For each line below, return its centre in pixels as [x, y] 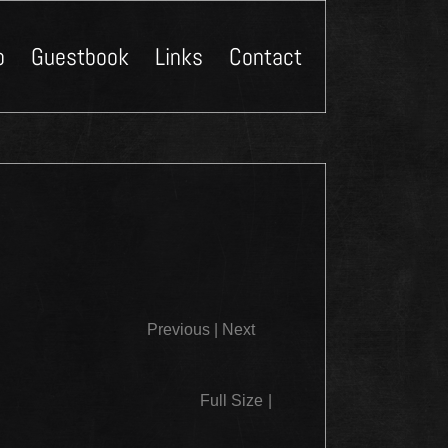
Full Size [231, 401]
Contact [265, 56]
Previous [178, 330]
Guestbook [79, 56]
